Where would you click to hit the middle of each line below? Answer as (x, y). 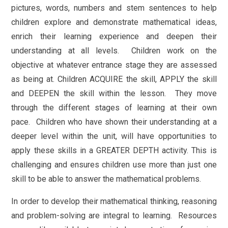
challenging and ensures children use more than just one (114, 165)
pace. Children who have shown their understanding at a (114, 122)
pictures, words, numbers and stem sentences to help (114, 8)
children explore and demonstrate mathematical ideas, (114, 22)
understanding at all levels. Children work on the (114, 51)
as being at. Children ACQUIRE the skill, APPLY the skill (114, 79)
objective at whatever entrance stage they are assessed (114, 65)
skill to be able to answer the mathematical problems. (107, 179)
